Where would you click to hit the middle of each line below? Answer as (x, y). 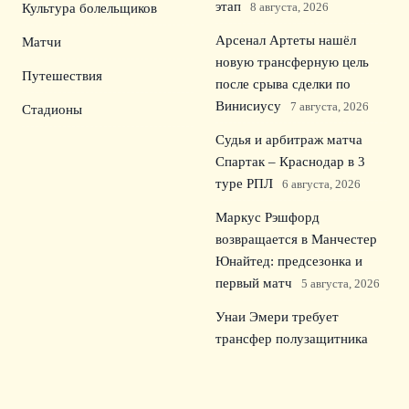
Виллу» (237, 383)
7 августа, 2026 (330, 106)
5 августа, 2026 (341, 283)
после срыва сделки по (283, 84)
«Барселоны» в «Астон (284, 361)
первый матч (254, 283)
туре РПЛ (244, 184)
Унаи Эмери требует (277, 317)
